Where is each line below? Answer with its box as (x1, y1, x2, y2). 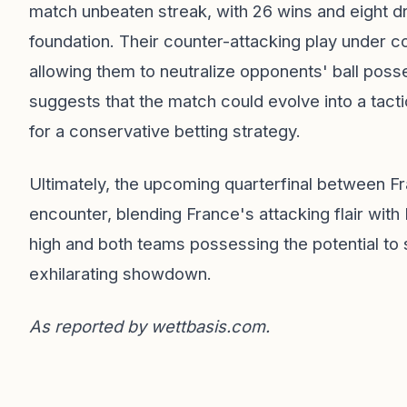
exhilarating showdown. (29, 263, 212, 283)
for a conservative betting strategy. (29, 121, 301, 141)
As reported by (29, 316, 151, 336)
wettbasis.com (151, 316, 265, 336)
